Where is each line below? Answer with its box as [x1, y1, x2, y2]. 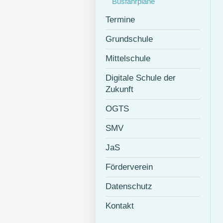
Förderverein [106, 162, 153, 172]
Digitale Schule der [106, 73, 176, 83]
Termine [106, 15, 135, 24]
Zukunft [106, 85, 133, 94]
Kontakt [106, 201, 134, 211]
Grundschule [106, 34, 153, 44]
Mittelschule [106, 54, 150, 63]
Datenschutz [106, 182, 152, 191]
